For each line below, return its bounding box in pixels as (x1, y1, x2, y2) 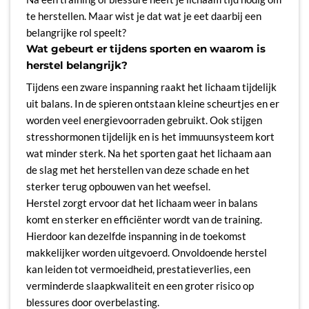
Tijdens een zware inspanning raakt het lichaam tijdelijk (26, 81, 277, 94)
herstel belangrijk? (26, 58, 128, 72)
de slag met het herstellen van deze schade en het (26, 163, 250, 177)
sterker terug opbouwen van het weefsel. (26, 180, 210, 193)
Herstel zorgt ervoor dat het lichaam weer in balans (26, 197, 258, 210)
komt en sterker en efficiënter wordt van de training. (26, 213, 262, 226)
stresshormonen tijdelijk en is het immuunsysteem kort (26, 130, 275, 143)
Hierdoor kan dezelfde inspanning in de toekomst (26, 230, 246, 243)
